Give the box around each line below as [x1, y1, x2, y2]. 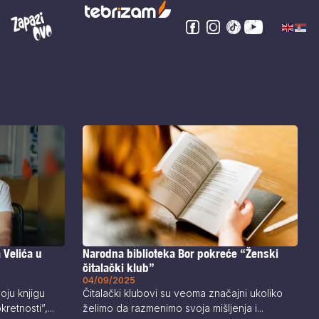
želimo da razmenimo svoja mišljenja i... [82, 302, 263, 315]
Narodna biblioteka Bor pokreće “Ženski [82, 246, 278, 261]
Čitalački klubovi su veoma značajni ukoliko [82, 287, 283, 300]
